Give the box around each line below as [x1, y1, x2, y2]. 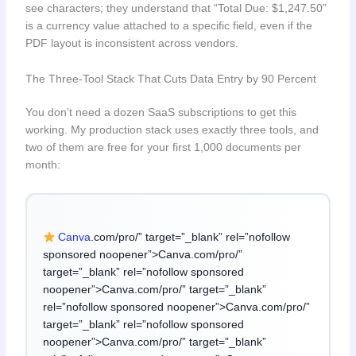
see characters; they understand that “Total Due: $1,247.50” [25, 2, 327, 15]
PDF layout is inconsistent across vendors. [25, 37, 238, 50]
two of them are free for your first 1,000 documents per [25, 140, 301, 153]
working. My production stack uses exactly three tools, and [25, 122, 319, 136]
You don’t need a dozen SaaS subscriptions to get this [25, 105, 296, 118]
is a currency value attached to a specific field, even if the [25, 19, 312, 33]
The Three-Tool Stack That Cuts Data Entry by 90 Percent [25, 72, 316, 85]
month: [25, 157, 60, 171]
